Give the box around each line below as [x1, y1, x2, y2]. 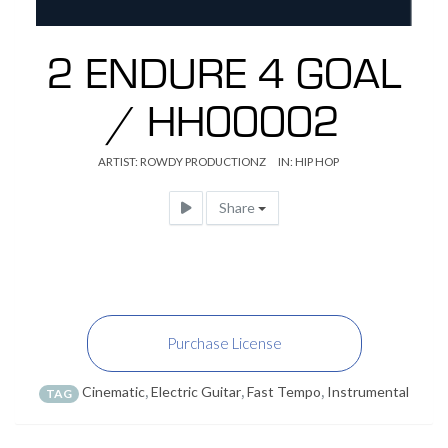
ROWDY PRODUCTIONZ [139, 155, 266, 168]
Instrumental [327, 383, 409, 400]
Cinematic [82, 383, 145, 400]
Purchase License [166, 334, 282, 352]
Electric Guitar [151, 383, 241, 400]
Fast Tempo [247, 383, 321, 400]
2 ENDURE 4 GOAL [47, 40, 401, 100]
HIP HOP [294, 155, 339, 168]
